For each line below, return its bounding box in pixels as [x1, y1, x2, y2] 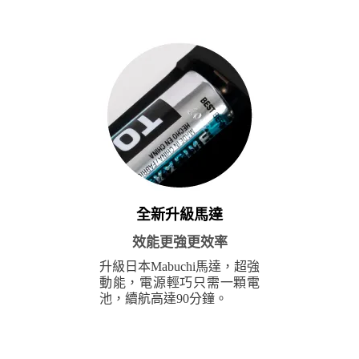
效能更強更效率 [131, 235, 228, 251]
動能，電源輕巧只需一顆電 [99, 276, 260, 290]
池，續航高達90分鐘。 [99, 292, 228, 306]
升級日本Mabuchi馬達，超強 [99, 260, 260, 274]
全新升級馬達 [136, 207, 223, 224]
